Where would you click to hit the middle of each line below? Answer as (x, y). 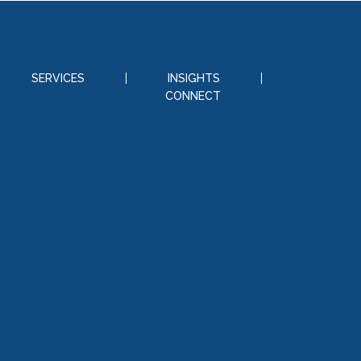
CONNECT (193, 96)
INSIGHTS (193, 78)
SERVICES (58, 78)
